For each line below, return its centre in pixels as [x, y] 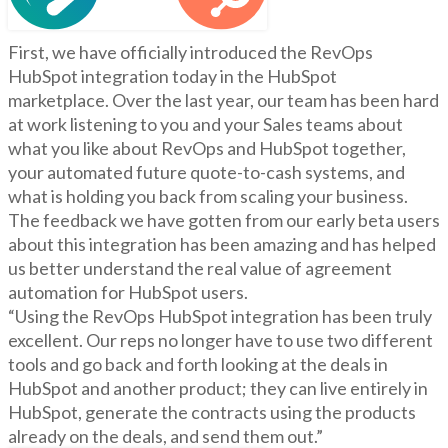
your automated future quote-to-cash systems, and [206, 172]
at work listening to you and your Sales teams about [205, 124]
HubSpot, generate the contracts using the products [212, 412]
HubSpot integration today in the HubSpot [172, 76]
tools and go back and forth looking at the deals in [198, 364]
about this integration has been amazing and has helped [222, 244]
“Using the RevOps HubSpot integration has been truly [220, 316]
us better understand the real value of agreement [200, 268]
